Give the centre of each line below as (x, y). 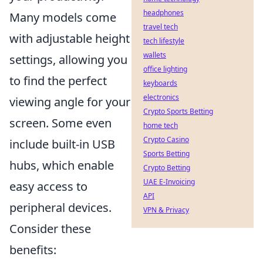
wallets (155, 55)
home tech (161, 125)
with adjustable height (70, 38)
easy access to (48, 186)
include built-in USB (62, 144)
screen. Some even (60, 123)
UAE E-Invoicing (169, 182)
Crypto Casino (166, 139)
